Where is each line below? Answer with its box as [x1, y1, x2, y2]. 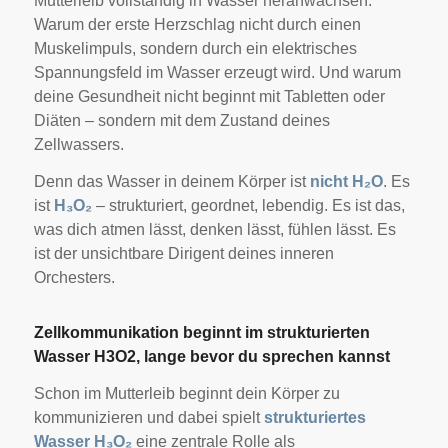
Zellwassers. [33, 135, 124, 153]
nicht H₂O [309, 173, 383, 191]
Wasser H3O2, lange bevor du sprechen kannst [33, 348, 390, 366]
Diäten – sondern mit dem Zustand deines [33, 111, 330, 129]
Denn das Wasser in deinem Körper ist [33, 173, 310, 191]
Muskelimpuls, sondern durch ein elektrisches [33, 39, 357, 57]
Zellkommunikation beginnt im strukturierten [33, 324, 370, 342]
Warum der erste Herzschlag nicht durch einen [33, 15, 361, 33]
